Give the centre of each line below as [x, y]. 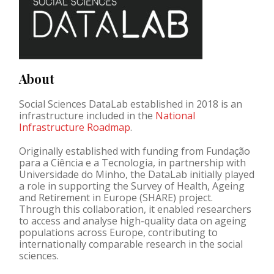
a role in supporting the [75, 186]
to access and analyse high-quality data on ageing [133, 220]
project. [194, 197]
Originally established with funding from [113, 151]
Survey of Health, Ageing [188, 186]
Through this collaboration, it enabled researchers [135, 209]
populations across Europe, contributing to [118, 232]
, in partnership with [199, 162]
